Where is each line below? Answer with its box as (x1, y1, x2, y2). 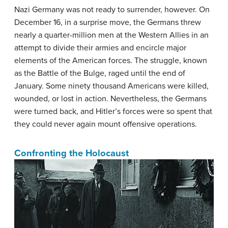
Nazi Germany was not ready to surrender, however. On (14, 4, 210, 15)
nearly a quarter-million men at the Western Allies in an (14, 30, 209, 40)
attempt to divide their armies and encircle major (14, 42, 186, 53)
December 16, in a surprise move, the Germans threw (14, 17, 201, 27)
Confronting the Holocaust (14, 147, 129, 159)
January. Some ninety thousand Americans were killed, (14, 80, 209, 91)
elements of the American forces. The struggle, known (14, 55, 207, 66)
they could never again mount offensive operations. (14, 119, 197, 129)
